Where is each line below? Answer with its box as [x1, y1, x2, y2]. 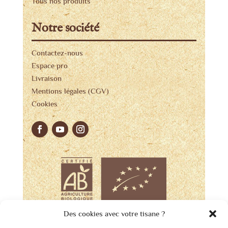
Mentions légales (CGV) [31, 86, 109, 95]
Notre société [31, 20, 99, 36]
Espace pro [31, 61, 68, 70]
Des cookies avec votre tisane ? [63, 209, 165, 218]
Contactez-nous [31, 48, 83, 57]
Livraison [31, 73, 62, 82]
